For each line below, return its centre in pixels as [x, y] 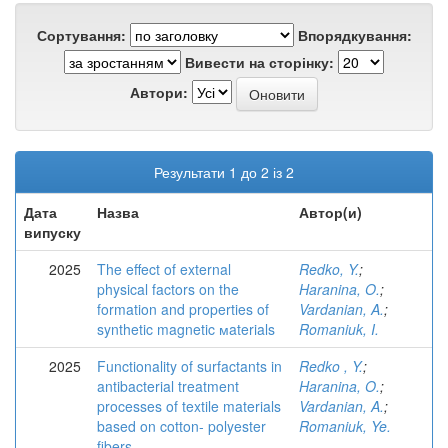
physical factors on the [168, 289]
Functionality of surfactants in [189, 366]
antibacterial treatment [168, 386]
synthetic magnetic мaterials [186, 329]
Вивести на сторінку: [259, 62]
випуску [52, 232]
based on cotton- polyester [181, 426]
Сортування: [81, 35]
